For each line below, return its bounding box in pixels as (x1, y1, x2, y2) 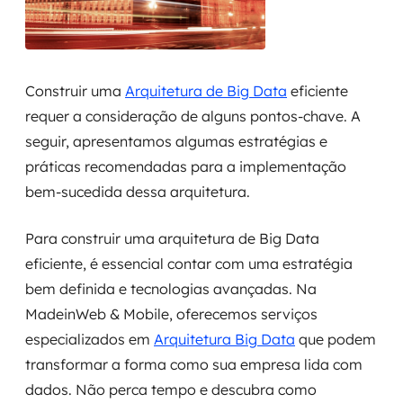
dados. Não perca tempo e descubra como (25, 381, 317, 399)
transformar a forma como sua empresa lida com (25, 355, 363, 373)
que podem (295, 330, 376, 348)
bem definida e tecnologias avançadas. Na (25, 280, 317, 298)
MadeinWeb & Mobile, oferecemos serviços (25, 305, 318, 323)
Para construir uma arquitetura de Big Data (25, 229, 319, 247)
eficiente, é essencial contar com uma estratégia (25, 255, 353, 273)
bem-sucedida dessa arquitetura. (25, 183, 250, 201)
